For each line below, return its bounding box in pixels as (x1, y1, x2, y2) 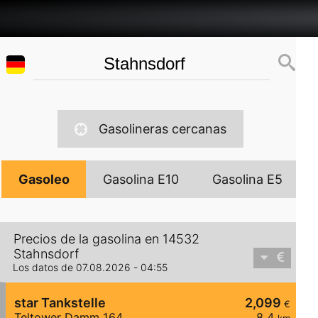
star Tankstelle (14, 295, 106, 311)
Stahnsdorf (13, 246, 79, 262)
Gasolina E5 (212, 172, 283, 187)
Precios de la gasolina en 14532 (13, 231, 199, 247)
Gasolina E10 (103, 172, 180, 187)
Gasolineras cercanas (99, 121, 227, 136)
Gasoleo (18, 172, 70, 187)
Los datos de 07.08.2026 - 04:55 (13, 261, 168, 274)
